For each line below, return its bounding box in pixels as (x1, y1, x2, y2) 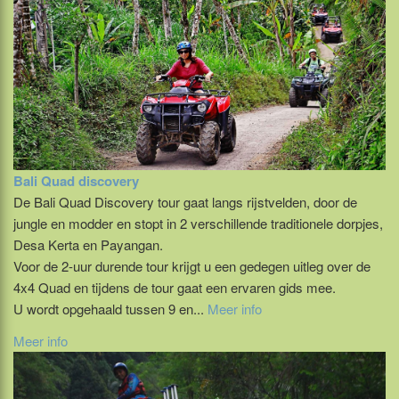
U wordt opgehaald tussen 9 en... (13, 299, 208, 319)
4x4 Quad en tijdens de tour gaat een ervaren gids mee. (13, 278, 336, 297)
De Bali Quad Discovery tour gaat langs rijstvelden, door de (13, 192, 357, 212)
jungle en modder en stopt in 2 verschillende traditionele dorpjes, (13, 214, 383, 233)
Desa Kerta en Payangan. (13, 235, 163, 255)
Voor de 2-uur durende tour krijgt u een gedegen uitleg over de (13, 256, 370, 276)
